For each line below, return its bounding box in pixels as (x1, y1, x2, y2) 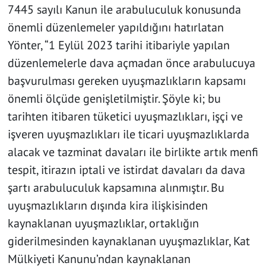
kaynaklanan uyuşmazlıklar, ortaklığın (7, 216, 199, 232)
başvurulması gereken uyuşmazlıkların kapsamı (7, 73, 246, 89)
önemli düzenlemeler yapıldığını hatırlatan (7, 20, 224, 36)
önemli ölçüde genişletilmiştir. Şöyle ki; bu (7, 91, 221, 107)
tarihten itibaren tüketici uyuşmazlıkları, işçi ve (7, 109, 243, 125)
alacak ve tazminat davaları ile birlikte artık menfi (7, 144, 258, 160)
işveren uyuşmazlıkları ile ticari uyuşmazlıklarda (7, 126, 249, 142)
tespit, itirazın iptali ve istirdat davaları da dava (7, 162, 245, 178)
